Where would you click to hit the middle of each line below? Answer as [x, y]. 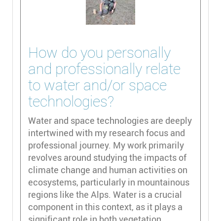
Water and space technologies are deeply [110, 120]
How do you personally [99, 52]
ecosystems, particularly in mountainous [109, 182]
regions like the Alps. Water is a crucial [105, 194]
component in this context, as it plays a [105, 207]
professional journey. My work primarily [106, 145]
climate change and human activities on [108, 170]
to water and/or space [97, 85]
